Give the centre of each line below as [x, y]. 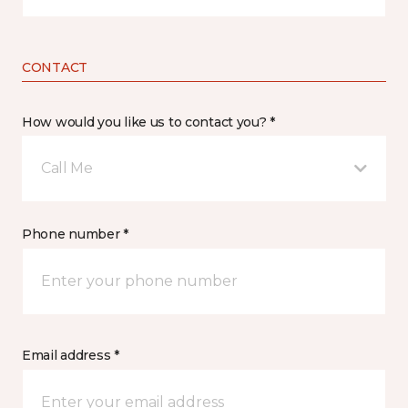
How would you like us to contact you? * [149, 122]
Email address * [71, 356]
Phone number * [76, 235]
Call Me [67, 168]
